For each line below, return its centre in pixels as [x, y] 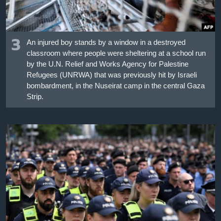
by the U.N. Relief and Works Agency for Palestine [107, 64]
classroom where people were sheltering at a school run [116, 53]
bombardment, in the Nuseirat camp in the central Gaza [115, 86]
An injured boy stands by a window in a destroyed [106, 42]
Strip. [35, 97]
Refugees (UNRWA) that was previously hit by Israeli [111, 75]
